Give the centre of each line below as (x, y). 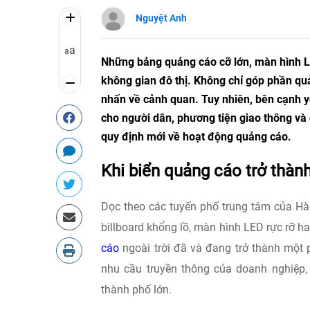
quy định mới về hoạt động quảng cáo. (196, 137)
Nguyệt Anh (161, 18)
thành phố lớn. (136, 290)
